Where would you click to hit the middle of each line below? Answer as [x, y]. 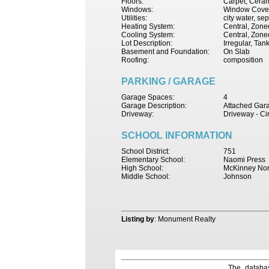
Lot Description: [147, 43]
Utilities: [134, 18]
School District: [146, 151]
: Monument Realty [185, 219]
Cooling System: [148, 35]
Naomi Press [244, 160]
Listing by [138, 219]
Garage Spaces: [148, 97]
